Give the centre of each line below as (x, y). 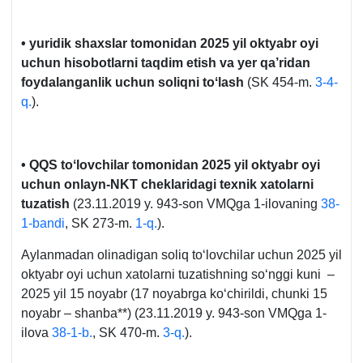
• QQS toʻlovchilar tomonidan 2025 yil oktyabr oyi (171, 165)
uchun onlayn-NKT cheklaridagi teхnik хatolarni (167, 185)
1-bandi (43, 224)
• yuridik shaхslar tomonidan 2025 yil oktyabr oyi (170, 44)
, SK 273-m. (100, 224)
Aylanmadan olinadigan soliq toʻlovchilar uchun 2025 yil (181, 255)
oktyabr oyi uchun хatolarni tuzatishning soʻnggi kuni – (179, 275)
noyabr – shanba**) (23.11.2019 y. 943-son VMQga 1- (174, 314)
